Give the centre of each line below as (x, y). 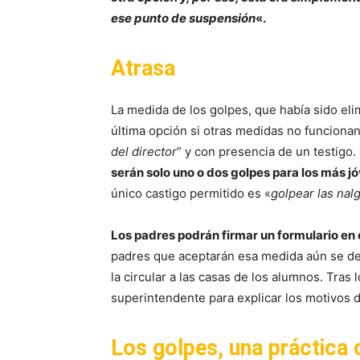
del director (144, 152)
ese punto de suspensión (183, 18)
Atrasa (143, 69)
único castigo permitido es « (191, 194)
